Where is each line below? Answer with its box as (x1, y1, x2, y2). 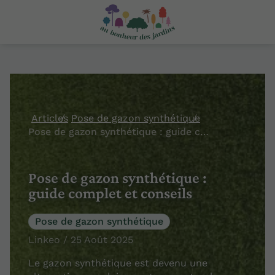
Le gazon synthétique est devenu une (28, 257, 207, 269)
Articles (31, 112, 68, 124)
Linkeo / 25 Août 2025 (28, 233, 133, 246)
